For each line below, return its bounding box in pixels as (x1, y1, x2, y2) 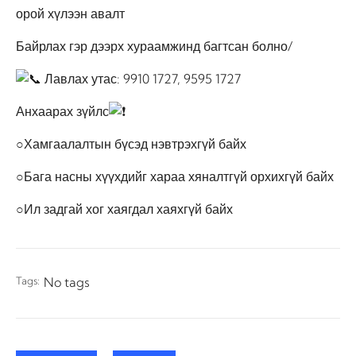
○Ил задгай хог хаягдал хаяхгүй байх (16, 201, 233, 217)
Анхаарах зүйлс (16, 103, 109, 119)
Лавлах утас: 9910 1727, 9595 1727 (41, 71, 241, 87)
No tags (44, 274, 90, 290)
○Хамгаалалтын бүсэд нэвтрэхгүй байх (16, 136, 246, 152)
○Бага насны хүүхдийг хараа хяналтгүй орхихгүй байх (16, 168, 334, 184)
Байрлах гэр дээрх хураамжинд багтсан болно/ (16, 38, 292, 54)
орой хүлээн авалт (16, 6, 125, 21)
